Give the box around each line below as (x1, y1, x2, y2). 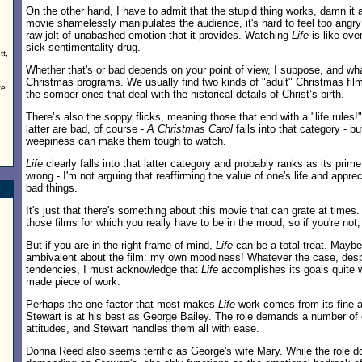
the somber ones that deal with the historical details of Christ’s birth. (26, 88, 344, 100)
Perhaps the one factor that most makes (26, 298, 218, 310)
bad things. (26, 182, 78, 194)
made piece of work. (26, 276, 120, 288)
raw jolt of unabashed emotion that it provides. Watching (26, 29, 292, 41)
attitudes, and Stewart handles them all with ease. (26, 322, 259, 335)
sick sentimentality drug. (26, 41, 141, 53)
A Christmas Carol (147, 123, 233, 135)
